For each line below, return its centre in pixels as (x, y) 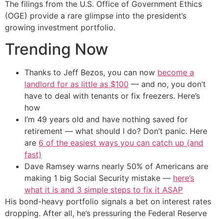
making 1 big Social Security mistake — (99, 178)
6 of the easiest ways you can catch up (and (121, 142)
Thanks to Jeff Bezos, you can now (91, 72)
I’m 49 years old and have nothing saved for (106, 119)
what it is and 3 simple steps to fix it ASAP (104, 189)
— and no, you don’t (167, 84)
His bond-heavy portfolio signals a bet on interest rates (108, 201)
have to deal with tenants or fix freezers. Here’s (112, 96)
